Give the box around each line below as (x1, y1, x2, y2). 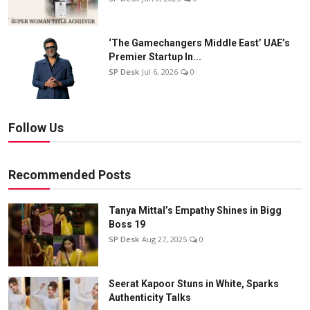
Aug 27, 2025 (142, 233, 187, 244)
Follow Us (8, 120, 64, 135)
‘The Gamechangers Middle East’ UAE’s (109, 37, 290, 48)
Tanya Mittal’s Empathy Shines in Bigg (109, 204, 282, 216)
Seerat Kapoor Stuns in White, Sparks (109, 277, 279, 289)
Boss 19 (109, 218, 145, 230)
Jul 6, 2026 (142, 66, 178, 77)
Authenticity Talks (109, 291, 191, 303)
